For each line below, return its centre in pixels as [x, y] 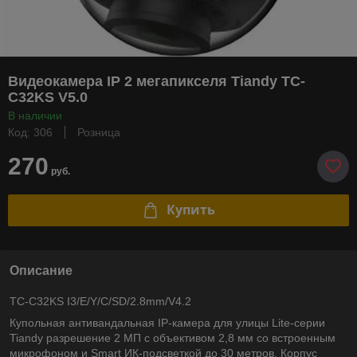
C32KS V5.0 [48, 97]
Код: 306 [30, 132]
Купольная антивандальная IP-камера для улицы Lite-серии [167, 322]
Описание [41, 270]
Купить [190, 210]
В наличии [35, 115]
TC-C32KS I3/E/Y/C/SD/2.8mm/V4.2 [100, 301]
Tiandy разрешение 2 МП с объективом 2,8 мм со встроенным [173, 337]
